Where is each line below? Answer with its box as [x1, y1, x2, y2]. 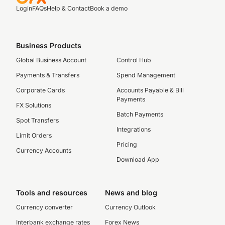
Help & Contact [47, 5, 90, 12]
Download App [117, 156, 159, 163]
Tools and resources [16, 188, 87, 197]
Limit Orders [16, 132, 52, 139]
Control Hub [117, 56, 151, 64]
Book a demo [90, 5, 128, 12]
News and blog [104, 188, 157, 197]
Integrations [117, 126, 151, 133]
